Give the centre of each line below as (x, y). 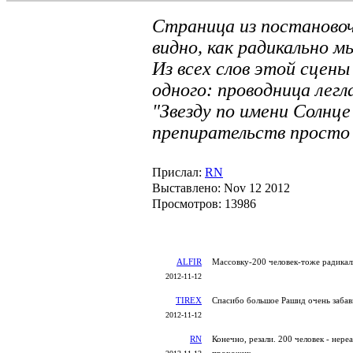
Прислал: (178, 172)
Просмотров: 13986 (204, 204)
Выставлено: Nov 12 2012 (221, 188)
